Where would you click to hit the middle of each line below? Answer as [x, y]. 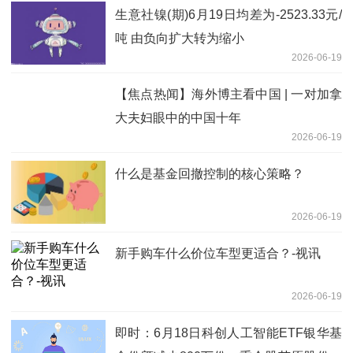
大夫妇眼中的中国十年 [178, 118]
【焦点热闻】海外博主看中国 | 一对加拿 [229, 95]
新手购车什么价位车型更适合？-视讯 [218, 254]
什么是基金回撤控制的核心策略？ [210, 174]
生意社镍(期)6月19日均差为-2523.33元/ [229, 15]
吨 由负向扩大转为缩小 [180, 39]
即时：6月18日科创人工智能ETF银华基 [229, 333]
